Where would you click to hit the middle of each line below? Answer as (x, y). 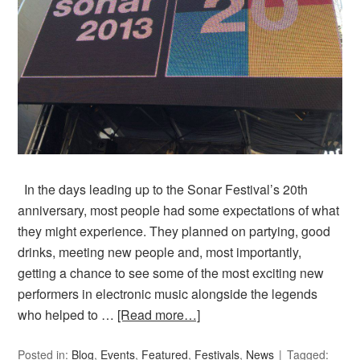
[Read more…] (159, 315)
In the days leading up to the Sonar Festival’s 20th (163, 190)
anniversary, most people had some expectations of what (179, 211)
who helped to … (68, 315)
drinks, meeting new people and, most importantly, (160, 252)
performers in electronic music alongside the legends (168, 294)
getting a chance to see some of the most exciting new (171, 273)
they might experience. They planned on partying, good (174, 231)
